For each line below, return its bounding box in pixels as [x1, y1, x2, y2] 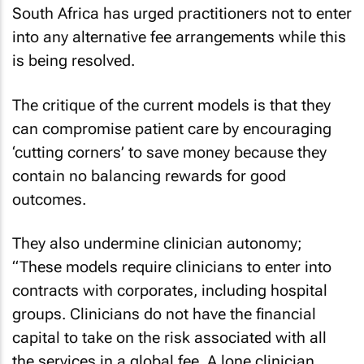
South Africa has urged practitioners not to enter [12, 4, 352, 23]
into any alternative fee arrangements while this [12, 28, 346, 46]
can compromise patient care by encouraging [12, 119, 331, 138]
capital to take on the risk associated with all [12, 328, 327, 347]
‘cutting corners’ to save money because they [12, 142, 327, 162]
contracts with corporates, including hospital [12, 281, 327, 300]
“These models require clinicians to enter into [12, 258, 331, 276]
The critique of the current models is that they [12, 95, 331, 115]
